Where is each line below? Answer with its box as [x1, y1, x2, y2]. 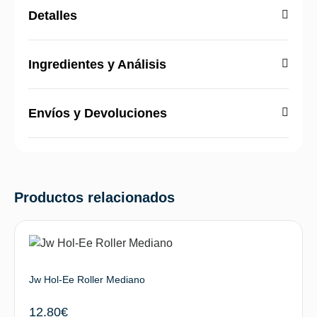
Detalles [28, 8, 77, 23]
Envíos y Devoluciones [28, 105, 167, 120]
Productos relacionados [14, 189, 175, 205]
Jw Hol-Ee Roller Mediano [29, 273, 145, 285]
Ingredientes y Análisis [28, 57, 166, 71]
